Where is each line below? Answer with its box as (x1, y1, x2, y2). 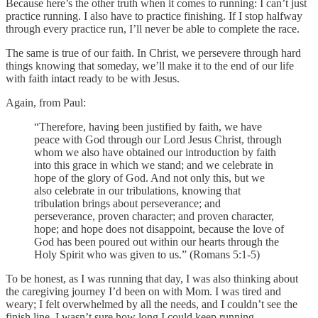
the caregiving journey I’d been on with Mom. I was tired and (6, 285, 281, 297)
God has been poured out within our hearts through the (34, 235, 279, 248)
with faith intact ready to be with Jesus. (6, 72, 180, 84)
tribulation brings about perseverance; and (34, 197, 221, 209)
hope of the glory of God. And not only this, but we (34, 171, 265, 184)
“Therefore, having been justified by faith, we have (34, 120, 262, 133)
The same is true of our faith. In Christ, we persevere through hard (6, 46, 301, 59)
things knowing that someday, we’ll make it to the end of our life (6, 59, 294, 72)
